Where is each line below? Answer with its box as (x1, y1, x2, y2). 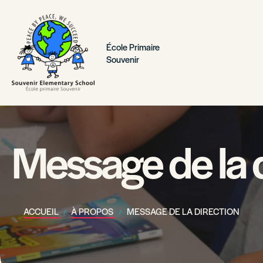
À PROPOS (71, 205, 116, 217)
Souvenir (106, 52, 139, 65)
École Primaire (106, 40, 160, 53)
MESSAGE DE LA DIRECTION (126, 205, 239, 217)
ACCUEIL (23, 205, 60, 217)
